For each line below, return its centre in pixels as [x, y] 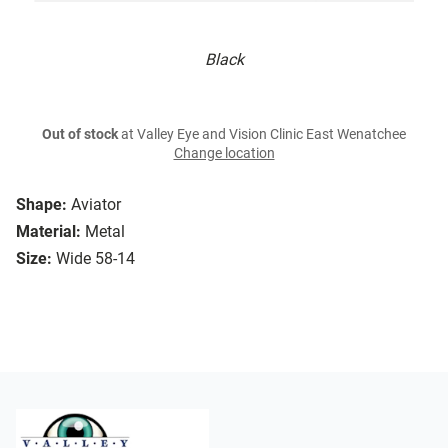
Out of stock [80, 135]
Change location [224, 154]
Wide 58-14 [95, 259]
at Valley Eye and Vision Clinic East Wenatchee [262, 135]
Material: [48, 232]
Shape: [41, 205]
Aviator [96, 205]
